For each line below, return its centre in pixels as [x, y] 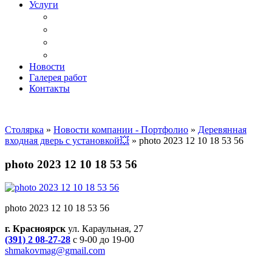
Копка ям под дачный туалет [120, 29]
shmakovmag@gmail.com [55, 251]
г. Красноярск [35, 229]
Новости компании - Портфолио [121, 130]
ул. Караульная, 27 [104, 229]
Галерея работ [58, 77]
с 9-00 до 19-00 [102, 240]
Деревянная [222, 130]
